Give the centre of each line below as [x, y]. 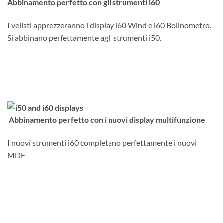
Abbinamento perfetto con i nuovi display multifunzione [106, 119]
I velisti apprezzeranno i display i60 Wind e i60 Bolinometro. [109, 25]
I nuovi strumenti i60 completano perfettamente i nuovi [102, 142]
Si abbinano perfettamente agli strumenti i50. [84, 38]
